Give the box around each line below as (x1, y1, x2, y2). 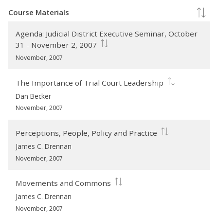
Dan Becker (16, 91, 52, 101)
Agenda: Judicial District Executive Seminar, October (16, 29, 198, 39)
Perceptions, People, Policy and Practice (16, 128, 158, 138)
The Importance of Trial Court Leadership (16, 77, 164, 88)
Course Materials (8, 7, 69, 18)
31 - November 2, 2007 (16, 40, 97, 50)
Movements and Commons (16, 178, 111, 188)
